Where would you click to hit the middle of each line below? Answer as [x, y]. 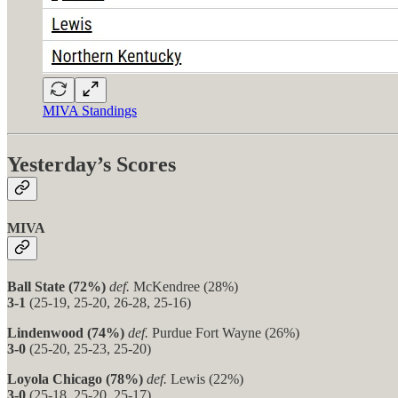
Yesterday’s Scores [92, 165]
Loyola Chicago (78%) [75, 378]
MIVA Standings [90, 111]
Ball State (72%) [56, 286]
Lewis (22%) [207, 378]
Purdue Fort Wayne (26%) [226, 332]
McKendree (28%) [186, 286]
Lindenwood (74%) [66, 332]
